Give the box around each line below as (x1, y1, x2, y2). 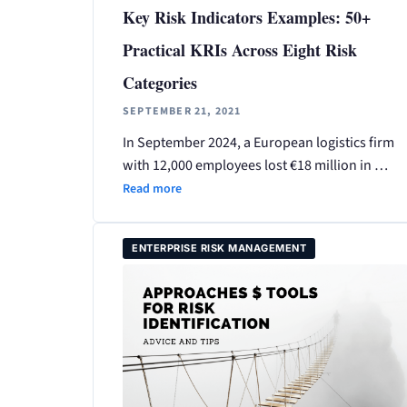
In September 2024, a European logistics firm (123, 132, 394, 153)
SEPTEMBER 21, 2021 (123, 103, 242, 119)
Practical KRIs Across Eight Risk (123, 37, 357, 62)
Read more (123, 179, 182, 198)
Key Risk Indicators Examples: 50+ (123, 5, 371, 29)
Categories (123, 70, 197, 94)
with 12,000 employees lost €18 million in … (123, 154, 388, 175)
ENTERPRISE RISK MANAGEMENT (132, 241, 306, 254)
